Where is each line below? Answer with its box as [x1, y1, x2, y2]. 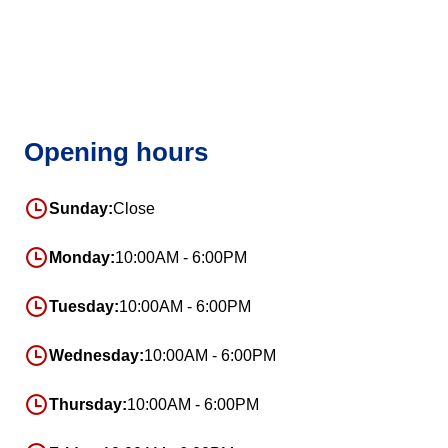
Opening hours [24, 137, 208, 168]
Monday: [49, 248, 115, 266]
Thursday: [49, 395, 127, 413]
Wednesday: [49, 346, 144, 364]
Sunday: [49, 199, 113, 217]
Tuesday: [49, 297, 119, 315]
